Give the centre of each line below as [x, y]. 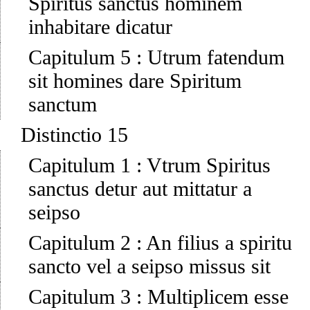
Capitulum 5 [80, 57]
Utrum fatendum [216, 57]
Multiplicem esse [218, 297]
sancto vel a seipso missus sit [149, 266]
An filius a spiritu [219, 243]
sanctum [63, 104]
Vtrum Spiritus [209, 165]
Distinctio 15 [74, 135]
